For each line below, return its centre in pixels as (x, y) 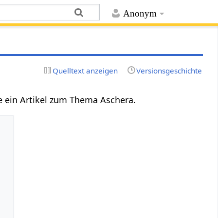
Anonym (140, 14)
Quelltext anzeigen (85, 70)
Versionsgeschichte (169, 70)
